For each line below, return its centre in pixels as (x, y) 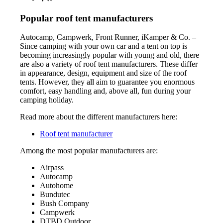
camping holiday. (47, 100)
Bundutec (55, 195)
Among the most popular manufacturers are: (89, 151)
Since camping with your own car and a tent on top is (104, 46)
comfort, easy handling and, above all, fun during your (106, 91)
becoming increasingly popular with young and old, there (110, 55)
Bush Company (65, 204)
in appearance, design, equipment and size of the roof (104, 73)
